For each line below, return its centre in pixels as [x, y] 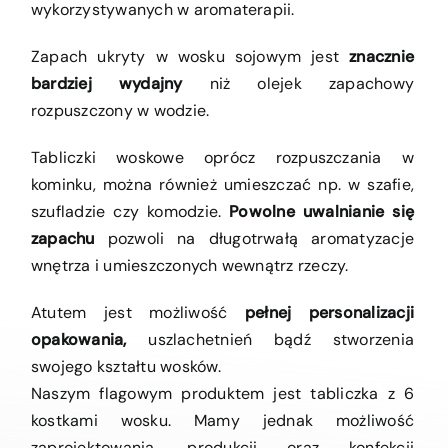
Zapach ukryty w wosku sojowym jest [190, 56]
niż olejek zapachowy [298, 83]
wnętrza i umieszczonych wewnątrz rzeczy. [190, 265]
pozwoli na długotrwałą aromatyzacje [254, 238]
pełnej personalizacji [329, 312]
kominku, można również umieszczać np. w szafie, [222, 184]
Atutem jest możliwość [138, 312]
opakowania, [79, 339]
